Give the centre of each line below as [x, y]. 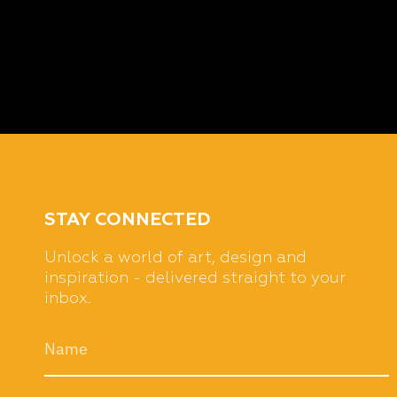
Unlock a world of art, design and [175, 258]
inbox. [68, 299]
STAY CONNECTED [128, 220]
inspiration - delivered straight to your [195, 278]
